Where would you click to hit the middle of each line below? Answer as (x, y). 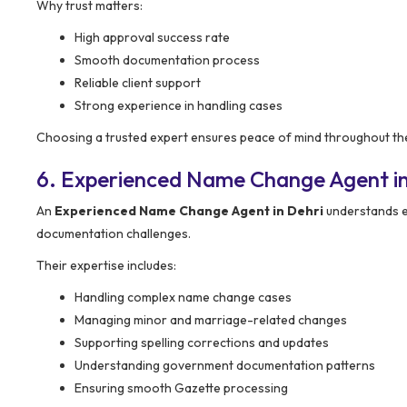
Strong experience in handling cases (179, 105)
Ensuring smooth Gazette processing (181, 387)
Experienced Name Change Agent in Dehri (189, 210)
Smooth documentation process (167, 60)
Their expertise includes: (106, 265)
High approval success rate (152, 37)
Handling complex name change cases (183, 297)
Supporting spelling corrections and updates (202, 342)
